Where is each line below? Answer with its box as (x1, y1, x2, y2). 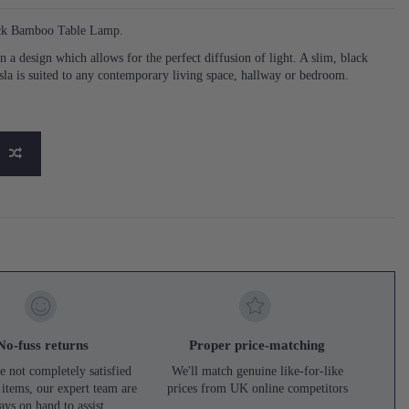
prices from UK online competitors (166, 381, 348, 395)
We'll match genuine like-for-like (171, 363, 343, 378)
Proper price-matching (189, 337, 326, 353)
